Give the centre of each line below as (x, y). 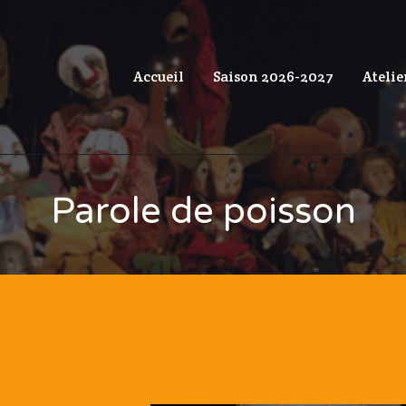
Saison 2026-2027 (273, 77)
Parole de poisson (203, 212)
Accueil (159, 77)
